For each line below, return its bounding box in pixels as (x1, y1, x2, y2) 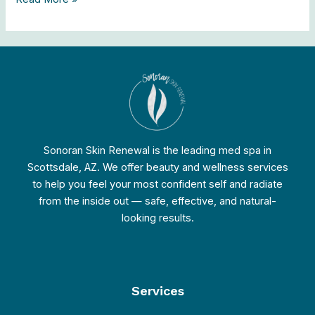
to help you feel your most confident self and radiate (32, 177, 283, 191)
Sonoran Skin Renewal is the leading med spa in (44, 143, 271, 157)
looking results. (121, 211, 194, 224)
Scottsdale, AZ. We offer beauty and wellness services (27, 160, 288, 174)
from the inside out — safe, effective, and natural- (39, 194, 276, 207)
